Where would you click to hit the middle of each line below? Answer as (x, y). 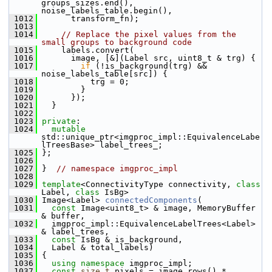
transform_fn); (88, 19)
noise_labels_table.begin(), (107, 11)
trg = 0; (83, 82)
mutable (69, 129)
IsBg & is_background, (129, 240)
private (59, 121)
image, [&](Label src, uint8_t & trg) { (146, 58)
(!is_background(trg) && (149, 66)
